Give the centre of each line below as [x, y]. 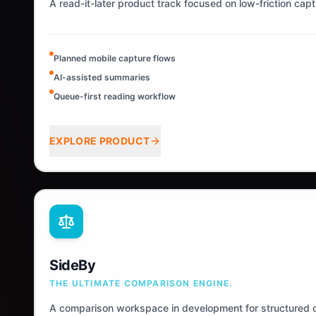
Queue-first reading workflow [115, 96]
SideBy [72, 265]
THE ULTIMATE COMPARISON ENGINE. [141, 283]
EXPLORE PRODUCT [100, 141]
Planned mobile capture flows [115, 58]
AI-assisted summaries [102, 77]
